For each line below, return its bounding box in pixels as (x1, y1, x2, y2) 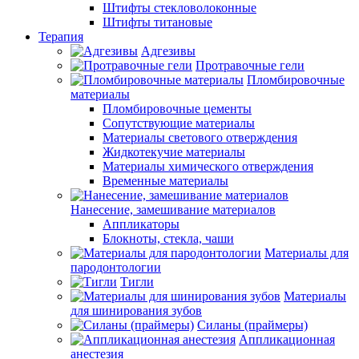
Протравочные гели (196, 58, 305, 72)
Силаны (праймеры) (197, 318, 308, 332)
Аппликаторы (103, 217, 179, 231)
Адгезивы (141, 44, 196, 58)
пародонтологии (71, 260, 161, 274)
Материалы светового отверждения (103, 131, 297, 144)
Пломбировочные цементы (103, 102, 252, 115)
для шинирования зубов (71, 304, 202, 317)
